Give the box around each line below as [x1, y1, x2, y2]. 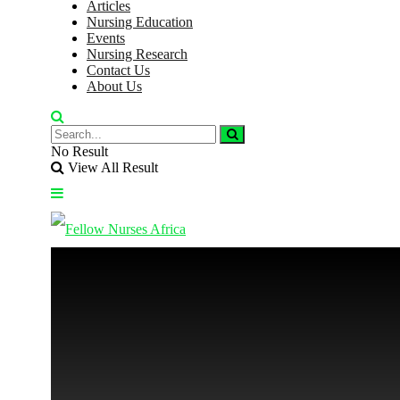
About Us [87, 79, 142, 94]
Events [87, 30, 125, 46]
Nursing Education [87, 14, 193, 29]
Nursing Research [87, 46, 187, 62]
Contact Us [87, 62, 150, 78]
